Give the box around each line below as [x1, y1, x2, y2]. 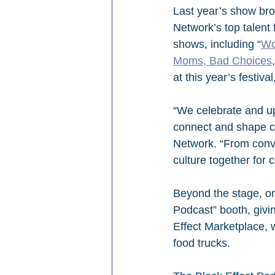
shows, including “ [173, 38, 261, 51]
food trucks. [173, 237, 230, 250]
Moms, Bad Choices [173, 55, 272, 68]
